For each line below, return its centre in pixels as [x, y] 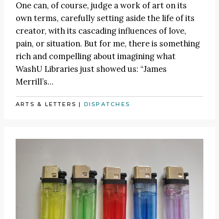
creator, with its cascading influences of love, [101, 31]
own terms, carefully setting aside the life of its [105, 18]
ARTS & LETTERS [46, 104]
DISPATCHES [107, 104]
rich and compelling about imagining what [96, 56]
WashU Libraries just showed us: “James [91, 69]
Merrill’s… [34, 82]
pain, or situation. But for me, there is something [108, 44]
